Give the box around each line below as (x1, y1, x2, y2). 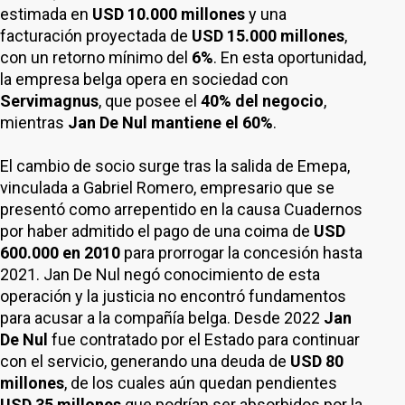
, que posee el (99, 91, 201, 110)
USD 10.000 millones (92, 5, 245, 24)
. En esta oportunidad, (213, 48, 366, 67)
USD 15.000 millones (192, 26, 344, 45)
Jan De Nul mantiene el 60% (68, 113, 273, 132)
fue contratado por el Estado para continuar (48, 330, 360, 349)
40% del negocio (201, 91, 324, 110)
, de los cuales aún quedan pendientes (64, 373, 337, 392)
